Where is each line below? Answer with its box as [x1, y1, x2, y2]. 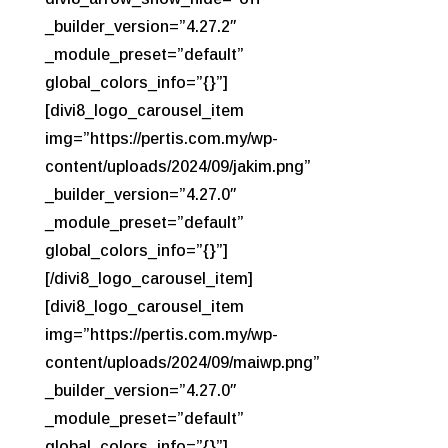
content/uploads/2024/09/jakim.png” [44, 157, 311, 175]
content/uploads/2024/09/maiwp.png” [44, 353, 320, 371]
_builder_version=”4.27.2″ [44, 17, 236, 35]
